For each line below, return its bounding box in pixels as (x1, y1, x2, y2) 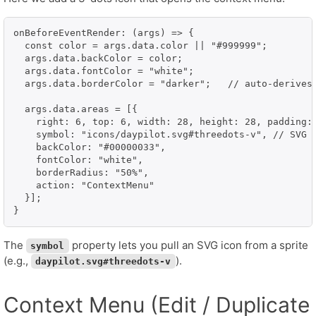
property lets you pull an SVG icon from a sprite (68, 238, 308, 253)
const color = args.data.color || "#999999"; (13, 40, 267, 51)
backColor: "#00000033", (13, 142, 166, 153)
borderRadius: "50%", (13, 167, 149, 178)
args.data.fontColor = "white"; (13, 66, 194, 77)
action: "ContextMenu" (13, 180, 154, 191)
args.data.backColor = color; (13, 53, 183, 64)
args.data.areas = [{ (13, 104, 138, 115)
